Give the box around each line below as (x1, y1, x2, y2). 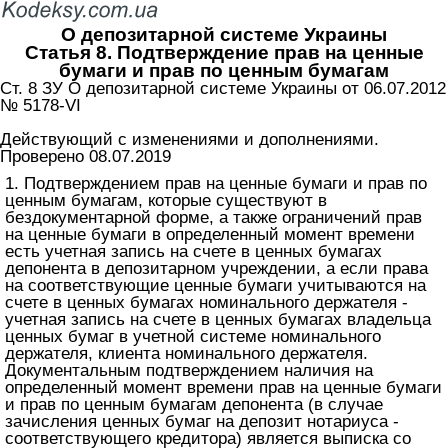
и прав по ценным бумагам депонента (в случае (5, 394, 383, 414)
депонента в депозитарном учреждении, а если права (5, 258, 428, 278)
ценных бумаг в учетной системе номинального (5, 326, 381, 346)
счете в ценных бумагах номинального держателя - (5, 292, 408, 312)
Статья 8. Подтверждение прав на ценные (24, 42, 424, 63)
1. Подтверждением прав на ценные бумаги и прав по (5, 173, 427, 193)
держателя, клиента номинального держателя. (5, 343, 368, 363)
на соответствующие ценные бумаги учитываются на (5, 275, 426, 295)
